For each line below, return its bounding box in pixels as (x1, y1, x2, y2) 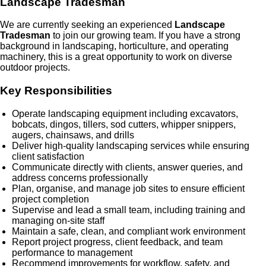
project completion (12, 194, 89, 204)
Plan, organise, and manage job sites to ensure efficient (12, 183, 245, 194)
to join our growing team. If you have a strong (50, 30, 240, 41)
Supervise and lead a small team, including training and (12, 204, 245, 215)
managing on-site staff (12, 215, 104, 226)
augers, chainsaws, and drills (12, 129, 134, 140)
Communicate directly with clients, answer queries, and (12, 161, 243, 172)
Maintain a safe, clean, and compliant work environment (12, 226, 245, 236)
